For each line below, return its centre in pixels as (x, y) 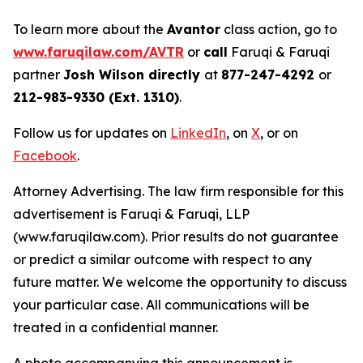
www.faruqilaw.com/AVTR (98, 52)
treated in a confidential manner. (115, 328)
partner (38, 75)
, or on (279, 133)
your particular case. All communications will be (161, 305)
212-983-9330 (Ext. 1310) (96, 98)
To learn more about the (90, 30)
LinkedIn (198, 133)
